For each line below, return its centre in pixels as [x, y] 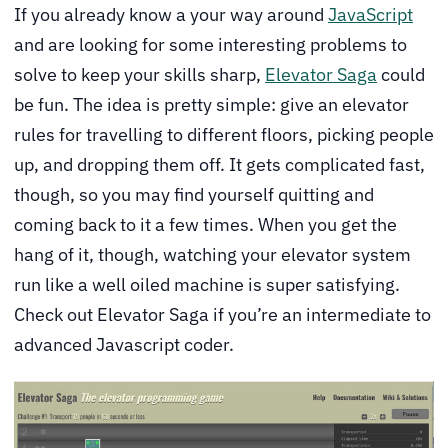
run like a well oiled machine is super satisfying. [207, 284]
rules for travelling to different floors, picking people [224, 134]
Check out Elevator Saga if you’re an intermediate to [222, 314]
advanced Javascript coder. [124, 344]
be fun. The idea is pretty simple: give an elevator [211, 104]
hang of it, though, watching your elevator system [212, 254]
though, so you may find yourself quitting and [194, 194]
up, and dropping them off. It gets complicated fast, [219, 164]
